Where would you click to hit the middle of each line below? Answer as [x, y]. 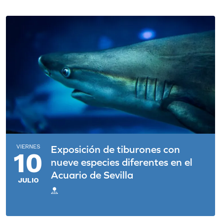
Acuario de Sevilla [92, 175]
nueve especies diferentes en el [122, 162]
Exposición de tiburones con [115, 149]
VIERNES [28, 146]
